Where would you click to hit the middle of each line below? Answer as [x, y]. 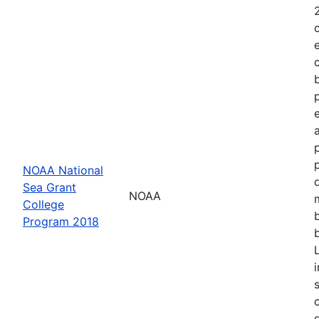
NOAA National [63, 170]
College [43, 204]
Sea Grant [49, 187]
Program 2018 [61, 221]
